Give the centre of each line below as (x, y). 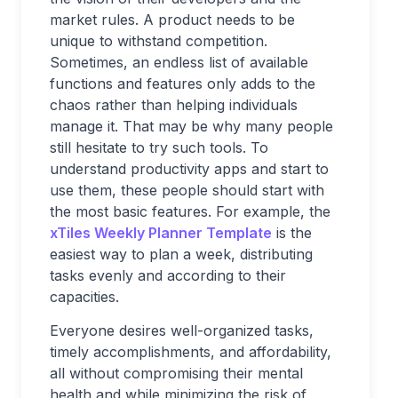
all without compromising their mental (176, 373)
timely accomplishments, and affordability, (191, 352)
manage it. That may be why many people (191, 126)
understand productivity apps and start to (189, 169)
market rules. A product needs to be (172, 20)
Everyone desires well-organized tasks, (182, 330)
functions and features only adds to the (183, 84)
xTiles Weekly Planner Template (161, 233)
